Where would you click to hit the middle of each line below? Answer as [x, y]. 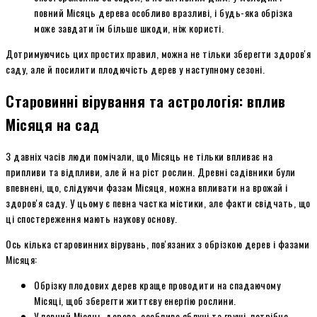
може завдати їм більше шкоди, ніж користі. [129, 28]
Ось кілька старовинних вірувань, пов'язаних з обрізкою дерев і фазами [158, 243]
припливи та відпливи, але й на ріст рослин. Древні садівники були [151, 171]
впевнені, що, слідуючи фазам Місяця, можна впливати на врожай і [147, 187]
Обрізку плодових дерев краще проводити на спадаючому [157, 284]
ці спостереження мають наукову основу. [91, 218]
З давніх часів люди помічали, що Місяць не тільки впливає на [139, 156]
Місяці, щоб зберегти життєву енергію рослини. [135, 300]
